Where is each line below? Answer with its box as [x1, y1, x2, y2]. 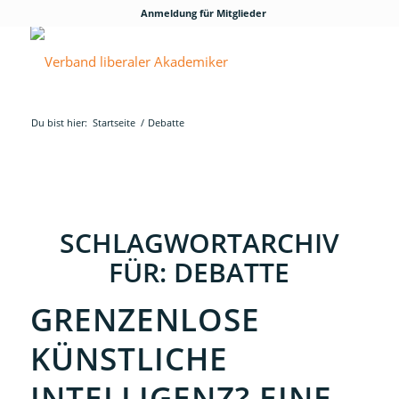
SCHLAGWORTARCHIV [59, 224, 339, 261]
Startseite [92, 116, 135, 129]
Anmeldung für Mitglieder [141, 6, 267, 20]
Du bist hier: [30, 116, 87, 129]
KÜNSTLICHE [29, 338, 228, 379]
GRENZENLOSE [29, 298, 260, 340]
